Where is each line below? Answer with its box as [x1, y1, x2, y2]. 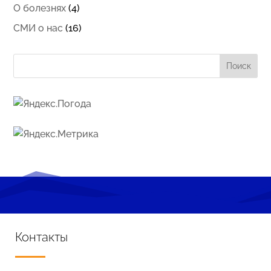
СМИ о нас [13, 22, 64, 34]
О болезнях [13, 2, 67, 14]
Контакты [15, 230, 68, 244]
